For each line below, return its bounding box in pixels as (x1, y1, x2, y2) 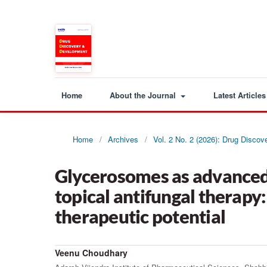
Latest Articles (213, 89, 266, 101)
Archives (108, 133, 138, 145)
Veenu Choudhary (55, 246, 128, 259)
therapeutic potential (55, 205, 225, 228)
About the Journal (110, 89, 179, 101)
